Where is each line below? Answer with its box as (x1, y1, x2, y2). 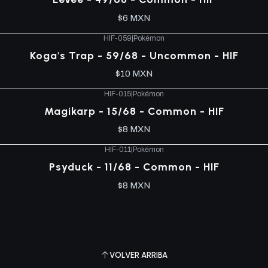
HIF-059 (103, 33, 132, 42)
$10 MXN (115, 68, 153, 78)
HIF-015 (104, 89, 131, 98)
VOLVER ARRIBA (109, 250, 167, 260)
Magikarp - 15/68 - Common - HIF (44, 105, 224, 118)
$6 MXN (118, 13, 150, 23)
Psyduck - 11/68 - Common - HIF (48, 160, 220, 173)
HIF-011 (104, 145, 131, 154)
